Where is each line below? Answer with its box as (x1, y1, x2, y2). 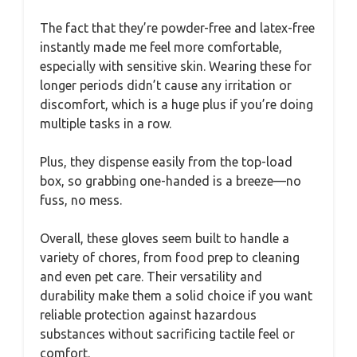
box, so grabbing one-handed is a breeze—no (40, 173, 301, 188)
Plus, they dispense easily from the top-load (40, 154, 292, 169)
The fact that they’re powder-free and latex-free (40, 20, 315, 35)
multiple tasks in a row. (40, 116, 171, 131)
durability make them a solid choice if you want (40, 288, 312, 303)
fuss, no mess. (40, 192, 122, 207)
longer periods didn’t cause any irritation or (40, 77, 292, 92)
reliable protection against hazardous (40, 307, 257, 322)
